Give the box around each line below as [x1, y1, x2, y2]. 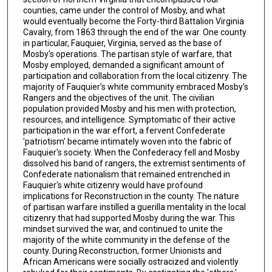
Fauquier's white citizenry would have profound [22, 180, 203, 191]
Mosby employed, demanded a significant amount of [22, 60, 225, 70]
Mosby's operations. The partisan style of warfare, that [22, 49, 232, 59]
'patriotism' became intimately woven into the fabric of [22, 137, 232, 147]
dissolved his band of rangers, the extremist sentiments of [22, 158, 246, 169]
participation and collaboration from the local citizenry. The [22, 71, 247, 81]
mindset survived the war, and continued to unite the [22, 224, 223, 234]
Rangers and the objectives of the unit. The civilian [22, 93, 214, 103]
